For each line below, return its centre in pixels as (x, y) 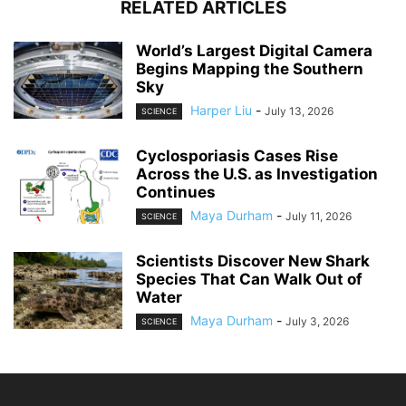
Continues (176, 192)
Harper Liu (221, 110)
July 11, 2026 (319, 216)
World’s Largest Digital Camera (254, 50)
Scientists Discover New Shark (253, 261)
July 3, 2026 (317, 322)
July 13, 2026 (299, 111)
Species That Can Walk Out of (249, 280)
